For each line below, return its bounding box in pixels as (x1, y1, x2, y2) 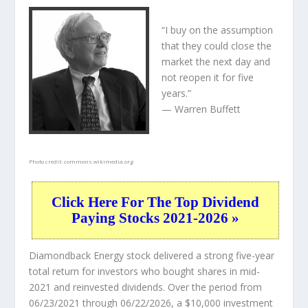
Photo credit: (29, 157, 65, 166)
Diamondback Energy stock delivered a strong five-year (29, 249, 275, 263)
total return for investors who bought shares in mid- (29, 265, 261, 278)
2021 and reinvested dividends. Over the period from (29, 280, 263, 294)
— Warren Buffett (162, 102, 241, 116)
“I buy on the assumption (162, 23, 274, 37)
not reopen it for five (162, 71, 254, 85)
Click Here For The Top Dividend (52, 194, 259, 211)
